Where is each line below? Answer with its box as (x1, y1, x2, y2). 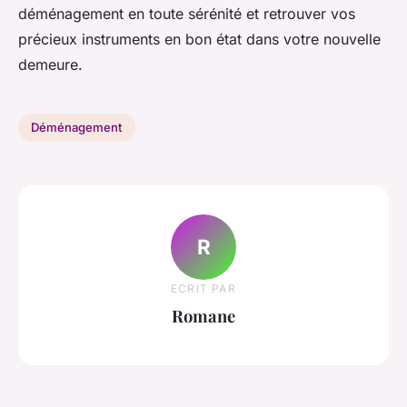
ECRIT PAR (171, 282, 236, 296)
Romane (172, 304, 235, 328)
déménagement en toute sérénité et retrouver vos (18, 4, 355, 23)
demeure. (18, 55, 83, 74)
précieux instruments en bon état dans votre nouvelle (18, 29, 381, 48)
